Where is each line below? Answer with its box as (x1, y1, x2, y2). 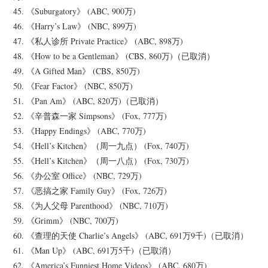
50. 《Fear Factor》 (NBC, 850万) (13, 80, 133, 92)
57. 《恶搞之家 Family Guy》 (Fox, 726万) (13, 185, 167, 197)
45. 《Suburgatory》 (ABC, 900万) (13, 5, 136, 17)
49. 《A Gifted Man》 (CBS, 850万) (13, 65, 141, 77)
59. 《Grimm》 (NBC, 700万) (13, 215, 119, 227)
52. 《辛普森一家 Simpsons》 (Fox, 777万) (13, 110, 167, 122)
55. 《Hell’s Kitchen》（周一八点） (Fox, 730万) (13, 155, 190, 167)
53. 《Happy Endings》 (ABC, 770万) (13, 125, 147, 137)
